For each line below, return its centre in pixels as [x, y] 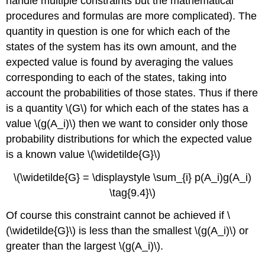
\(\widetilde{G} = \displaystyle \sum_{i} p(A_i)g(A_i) [132, 177]
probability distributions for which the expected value [129, 139]
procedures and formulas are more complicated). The [132, 16]
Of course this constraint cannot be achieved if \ [118, 216]
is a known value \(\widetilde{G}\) [83, 154]
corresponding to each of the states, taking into [117, 77]
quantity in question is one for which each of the [118, 31]
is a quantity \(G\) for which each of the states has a [127, 108]
